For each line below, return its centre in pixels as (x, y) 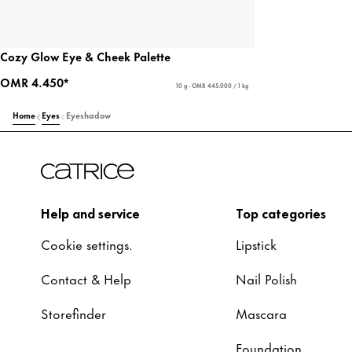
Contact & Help (86, 279)
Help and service (90, 213)
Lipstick (256, 244)
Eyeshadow (88, 115)
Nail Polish (266, 279)
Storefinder (73, 313)
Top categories (281, 213)
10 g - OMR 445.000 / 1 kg (212, 86)
